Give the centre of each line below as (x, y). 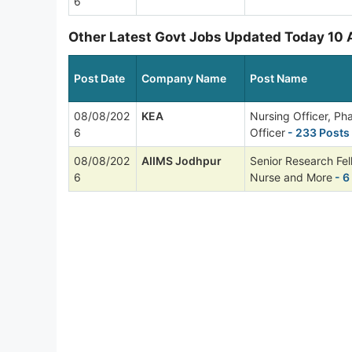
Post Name (279, 78)
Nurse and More (291, 177)
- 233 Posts (317, 132)
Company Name (184, 78)
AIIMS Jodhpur (181, 160)
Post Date (99, 78)
